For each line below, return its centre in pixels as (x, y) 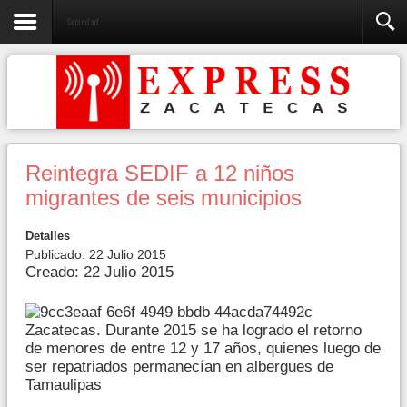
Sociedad (83, 21)
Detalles (48, 236)
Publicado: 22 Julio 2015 (96, 254)
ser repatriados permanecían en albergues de (179, 366)
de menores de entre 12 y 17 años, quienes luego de (203, 348)
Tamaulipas (66, 384)
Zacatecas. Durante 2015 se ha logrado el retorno (194, 330)
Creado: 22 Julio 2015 (99, 272)
